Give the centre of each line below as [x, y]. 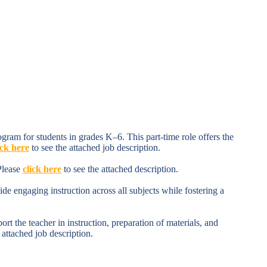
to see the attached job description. [95, 147]
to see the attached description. [120, 169]
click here [42, 169]
